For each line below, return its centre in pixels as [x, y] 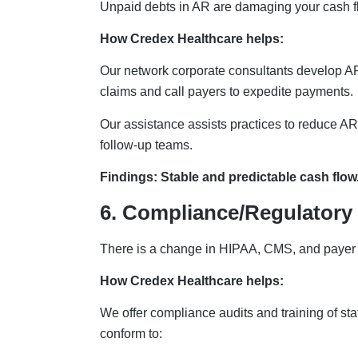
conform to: [132, 334]
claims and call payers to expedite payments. [228, 92]
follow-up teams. [147, 145]
